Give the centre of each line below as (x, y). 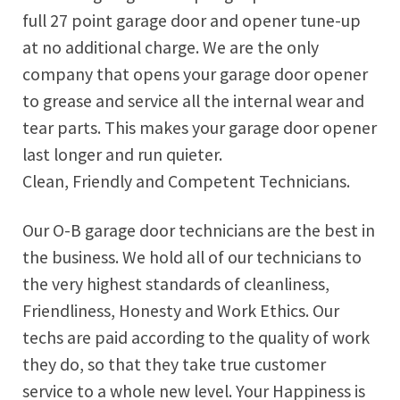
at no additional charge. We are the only (171, 48)
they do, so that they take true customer (174, 365)
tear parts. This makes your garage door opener (200, 128)
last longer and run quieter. (122, 155)
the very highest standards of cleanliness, (176, 284)
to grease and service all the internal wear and (193, 101)
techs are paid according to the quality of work (196, 338)
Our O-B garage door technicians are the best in (199, 231)
